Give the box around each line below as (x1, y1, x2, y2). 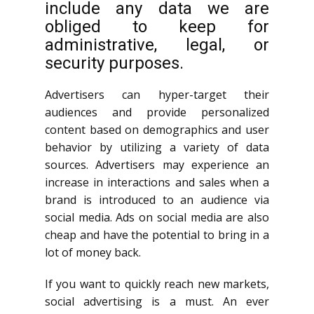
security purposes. (45, 53, 184, 73)
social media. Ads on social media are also (45, 210, 269, 225)
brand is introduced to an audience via (45, 192, 269, 207)
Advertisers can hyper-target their (45, 87, 269, 102)
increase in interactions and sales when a (45, 175, 269, 190)
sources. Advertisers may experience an (45, 157, 269, 172)
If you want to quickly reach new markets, (45, 276, 269, 292)
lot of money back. (45, 245, 141, 260)
